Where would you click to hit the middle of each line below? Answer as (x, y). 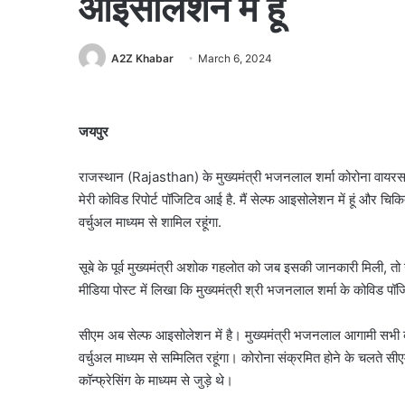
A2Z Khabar (142, 58)
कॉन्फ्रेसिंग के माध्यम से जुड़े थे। (156, 381)
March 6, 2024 (235, 58)
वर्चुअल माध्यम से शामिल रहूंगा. (150, 222)
